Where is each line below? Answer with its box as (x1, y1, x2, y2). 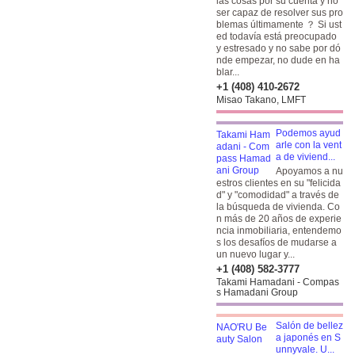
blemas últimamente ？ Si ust (216, 19, 342, 30)
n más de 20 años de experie (216, 213, 342, 224)
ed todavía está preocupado (216, 31, 337, 42)
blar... (216, 67, 239, 78)
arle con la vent (276, 139, 342, 151)
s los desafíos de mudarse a (216, 237, 337, 248)
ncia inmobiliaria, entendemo (216, 225, 342, 236)
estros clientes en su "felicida (216, 177, 341, 189)
